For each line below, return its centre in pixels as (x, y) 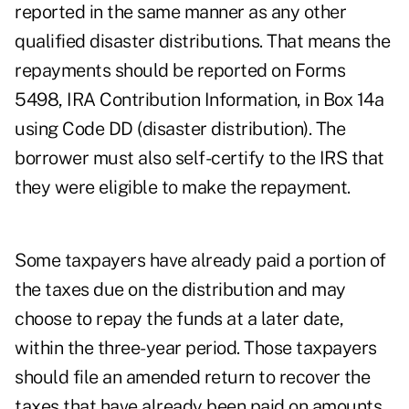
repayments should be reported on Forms (180, 71)
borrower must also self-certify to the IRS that (199, 158)
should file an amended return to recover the (192, 378)
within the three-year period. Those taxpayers (196, 348)
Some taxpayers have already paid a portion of (200, 261)
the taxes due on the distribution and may (180, 290)
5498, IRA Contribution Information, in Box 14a (199, 100)
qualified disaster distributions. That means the (202, 42)
